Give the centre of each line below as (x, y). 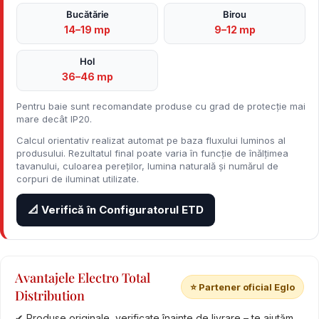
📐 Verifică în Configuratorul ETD (116, 210)
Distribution (50, 296)
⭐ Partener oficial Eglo (242, 287)
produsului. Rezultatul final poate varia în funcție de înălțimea (152, 153)
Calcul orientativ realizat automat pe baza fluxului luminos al (151, 140)
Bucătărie (87, 14)
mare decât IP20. (54, 119)
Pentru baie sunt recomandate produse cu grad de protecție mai (161, 106)
